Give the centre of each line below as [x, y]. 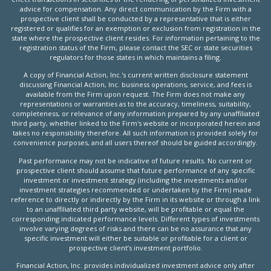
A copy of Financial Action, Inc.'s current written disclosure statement [135, 75]
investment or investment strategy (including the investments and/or [135, 180]
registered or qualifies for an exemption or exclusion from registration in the [135, 28]
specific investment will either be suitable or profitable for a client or [135, 238]
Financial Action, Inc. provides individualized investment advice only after [135, 265]
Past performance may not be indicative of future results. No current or [135, 160]
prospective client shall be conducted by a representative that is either [135, 19]
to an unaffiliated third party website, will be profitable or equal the [135, 209]
